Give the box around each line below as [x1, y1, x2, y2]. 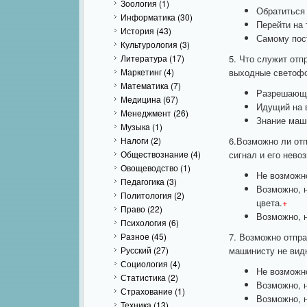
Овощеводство [121, 162, 178, 173]
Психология [121, 217, 167, 228]
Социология [121, 258, 168, 269]
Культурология [121, 38, 177, 50]
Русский [121, 244, 151, 256]
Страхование [121, 285, 173, 297]
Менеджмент [121, 107, 171, 119]
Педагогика [121, 175, 164, 187]
